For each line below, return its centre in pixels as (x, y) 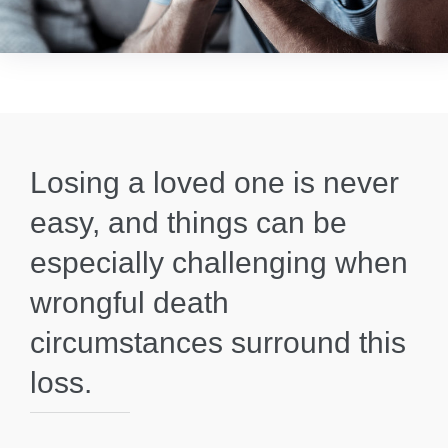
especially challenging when (219, 263)
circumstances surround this (218, 343)
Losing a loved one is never (214, 183)
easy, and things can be (188, 223)
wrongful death (129, 303)
